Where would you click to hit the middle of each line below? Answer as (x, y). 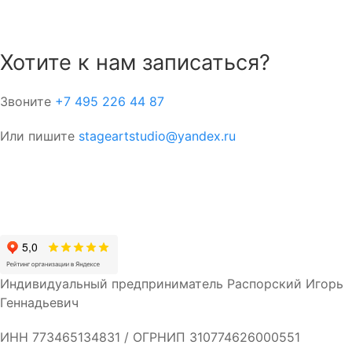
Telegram (90, 188)
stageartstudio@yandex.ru (157, 136)
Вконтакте (236, 188)
